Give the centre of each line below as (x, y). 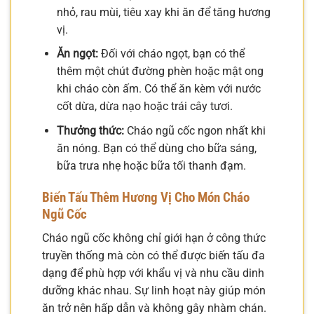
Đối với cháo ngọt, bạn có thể (171, 54)
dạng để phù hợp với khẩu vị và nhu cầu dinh (153, 273)
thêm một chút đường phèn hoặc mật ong (160, 71)
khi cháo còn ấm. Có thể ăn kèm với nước (158, 89)
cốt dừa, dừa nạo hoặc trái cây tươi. (144, 107)
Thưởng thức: (90, 130)
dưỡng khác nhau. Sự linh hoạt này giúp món (154, 291)
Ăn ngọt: (77, 54)
